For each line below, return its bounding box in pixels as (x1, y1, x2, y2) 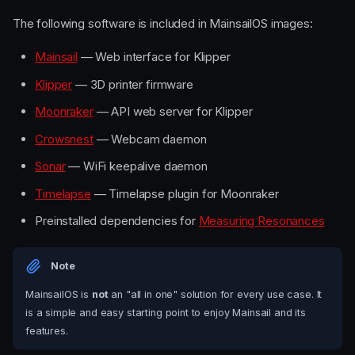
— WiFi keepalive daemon (65, 158, 208, 174)
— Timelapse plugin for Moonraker (90, 185, 279, 201)
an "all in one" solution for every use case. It (108, 288, 323, 300)
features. (25, 324, 68, 337)
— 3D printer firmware (72, 76, 193, 92)
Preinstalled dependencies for (35, 213, 199, 228)
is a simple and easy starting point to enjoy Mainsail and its (25, 306, 306, 319)
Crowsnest (35, 131, 94, 147)
